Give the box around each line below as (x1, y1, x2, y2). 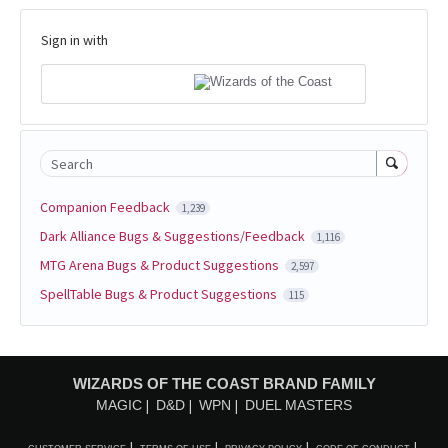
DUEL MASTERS (245, 396, 352, 413)
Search (51, 154, 93, 173)
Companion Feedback (40, 197, 173, 216)
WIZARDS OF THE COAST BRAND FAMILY (72, 374, 376, 392)
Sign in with (41, 31, 108, 49)
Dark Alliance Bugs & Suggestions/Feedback (40, 226, 308, 245)
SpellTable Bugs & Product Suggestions (40, 284, 280, 303)
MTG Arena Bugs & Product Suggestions (40, 255, 282, 274)
